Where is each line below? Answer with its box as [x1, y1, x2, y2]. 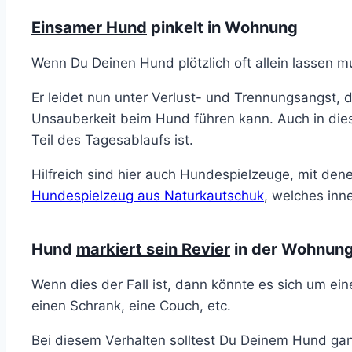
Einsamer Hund [31, 17, 147, 37]
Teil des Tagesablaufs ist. [31, 131, 197, 148]
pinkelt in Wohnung [147, 17, 298, 37]
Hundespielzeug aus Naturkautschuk [31, 187, 264, 203]
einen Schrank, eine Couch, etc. [31, 297, 231, 313]
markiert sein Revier [76, 239, 230, 258]
